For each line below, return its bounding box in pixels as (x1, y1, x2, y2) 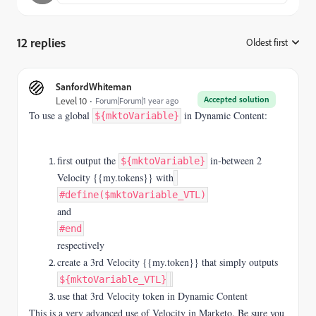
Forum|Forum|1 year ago (95, 95, 178, 106)
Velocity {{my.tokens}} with (57, 171, 174, 184)
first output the (57, 154, 119, 167)
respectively (57, 238, 104, 252)
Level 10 (56, 95, 87, 107)
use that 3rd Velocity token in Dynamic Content (57, 289, 248, 303)
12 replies (17, 35, 66, 50)
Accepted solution (204, 94, 269, 104)
